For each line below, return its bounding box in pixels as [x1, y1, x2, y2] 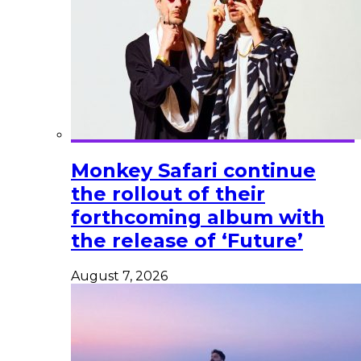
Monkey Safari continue [71, 159, 316, 183]
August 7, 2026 [71, 268, 168, 284]
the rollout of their [71, 182, 265, 206]
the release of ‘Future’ [71, 229, 303, 253]
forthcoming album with [71, 205, 325, 230]
